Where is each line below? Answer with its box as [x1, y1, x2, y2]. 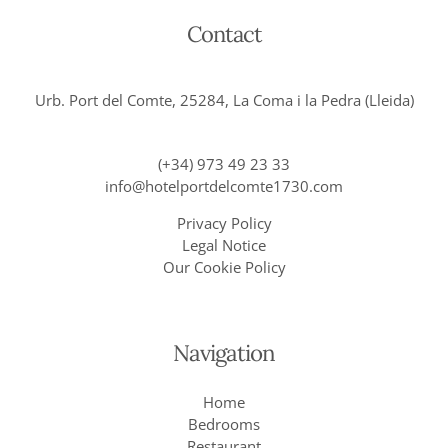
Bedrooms [188, 414, 260, 435]
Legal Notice [182, 235, 266, 256]
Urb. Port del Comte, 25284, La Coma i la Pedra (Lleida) [34, 90, 414, 111]
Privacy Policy [176, 213, 272, 234]
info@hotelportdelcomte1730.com [105, 176, 343, 197]
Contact [186, 20, 262, 49]
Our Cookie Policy [162, 257, 286, 278]
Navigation [173, 338, 275, 368]
